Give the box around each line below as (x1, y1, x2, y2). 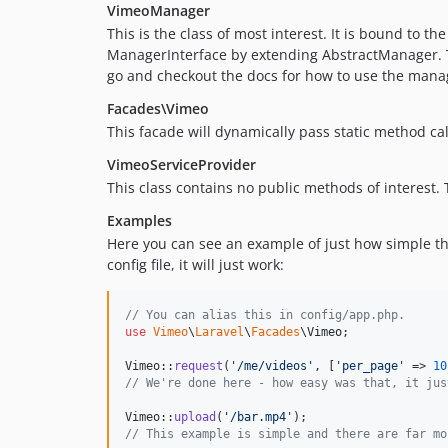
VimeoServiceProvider (107, 155, 256, 174)
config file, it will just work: (107, 255, 284, 274)
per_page (342, 359, 398, 373)
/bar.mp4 (230, 410, 286, 424)
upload (174, 410, 216, 424)
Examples (107, 211, 172, 230)
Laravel (195, 325, 244, 339)
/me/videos (237, 359, 307, 373)
